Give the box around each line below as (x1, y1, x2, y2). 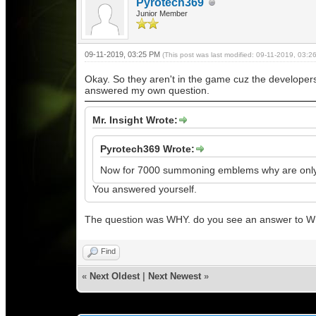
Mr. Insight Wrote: (92, 114, 178, 126)
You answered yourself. (92, 183, 197, 195)
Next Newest (147, 271, 201, 281)
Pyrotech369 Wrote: (99, 143, 195, 154)
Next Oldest (89, 271, 140, 281)
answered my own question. (84, 85, 209, 96)
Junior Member (135, 9, 188, 18)
